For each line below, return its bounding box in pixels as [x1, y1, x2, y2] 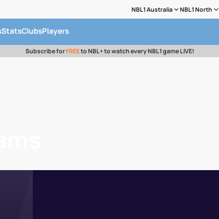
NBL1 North [180, 5, 213, 14]
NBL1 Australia [131, 5, 173, 14]
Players [42, 25, 69, 36]
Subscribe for [25, 47, 66, 56]
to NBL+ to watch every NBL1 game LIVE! [79, 47, 194, 56]
